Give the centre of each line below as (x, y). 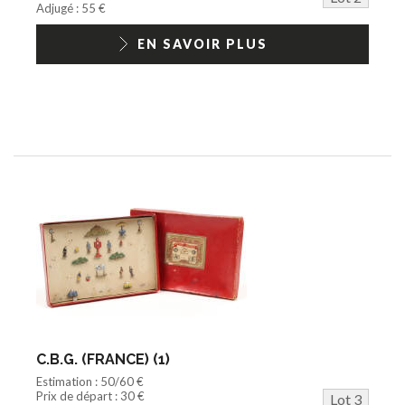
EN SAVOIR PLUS (202, 43)
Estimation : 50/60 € (90, 381)
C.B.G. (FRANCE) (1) (103, 359)
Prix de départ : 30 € (90, 396)
